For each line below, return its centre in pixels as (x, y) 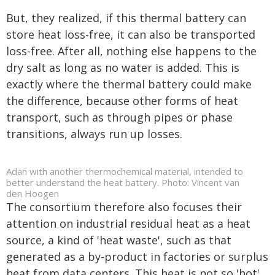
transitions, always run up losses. (94, 134)
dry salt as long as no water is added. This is (123, 68)
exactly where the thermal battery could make (129, 84)
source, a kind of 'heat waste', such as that (119, 240)
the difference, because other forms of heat (122, 101)
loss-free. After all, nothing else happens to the (131, 51)
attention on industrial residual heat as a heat (128, 223)
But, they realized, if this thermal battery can (126, 18)
